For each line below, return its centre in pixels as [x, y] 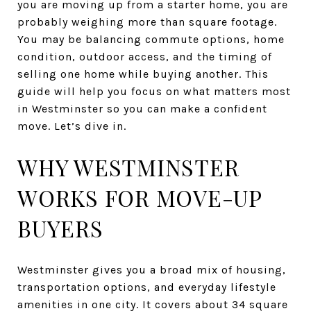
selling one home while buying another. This [143, 74]
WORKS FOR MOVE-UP [140, 197]
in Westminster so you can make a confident [142, 109]
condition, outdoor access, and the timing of [145, 57]
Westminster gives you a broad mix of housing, [152, 269]
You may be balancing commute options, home [151, 39]
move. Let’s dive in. [72, 126]
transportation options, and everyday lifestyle [147, 287]
